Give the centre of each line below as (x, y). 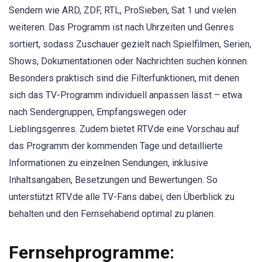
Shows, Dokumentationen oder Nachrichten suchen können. (129, 61)
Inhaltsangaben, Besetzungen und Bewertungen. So (113, 180)
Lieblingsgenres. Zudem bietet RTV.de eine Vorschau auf (124, 129)
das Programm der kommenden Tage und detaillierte (116, 146)
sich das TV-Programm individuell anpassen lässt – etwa (125, 95)
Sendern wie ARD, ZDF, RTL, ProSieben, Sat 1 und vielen (123, 11)
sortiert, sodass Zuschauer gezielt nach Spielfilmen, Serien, (130, 44)
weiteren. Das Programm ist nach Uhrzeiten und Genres (121, 27)
